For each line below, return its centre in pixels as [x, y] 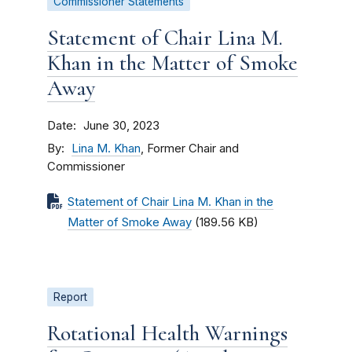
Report [70, 297]
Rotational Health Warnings [167, 333]
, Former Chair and [190, 148]
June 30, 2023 [121, 126]
